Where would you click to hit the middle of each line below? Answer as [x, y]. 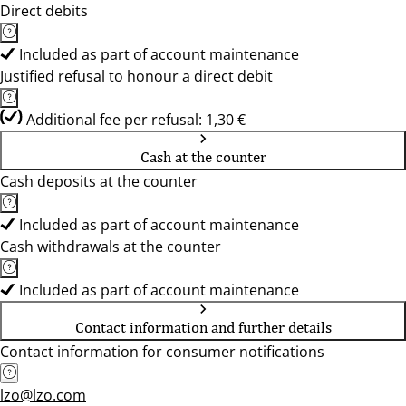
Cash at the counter [203, 157]
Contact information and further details [203, 327]
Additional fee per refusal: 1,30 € [136, 120]
